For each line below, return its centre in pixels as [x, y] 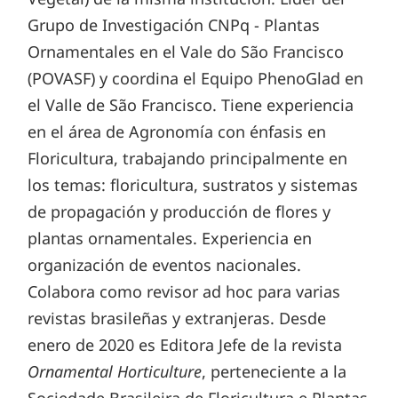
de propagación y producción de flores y [179, 211]
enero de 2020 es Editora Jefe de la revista [185, 344]
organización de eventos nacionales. [165, 264]
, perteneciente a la [275, 371]
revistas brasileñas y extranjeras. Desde [177, 318]
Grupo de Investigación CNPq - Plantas [174, 24]
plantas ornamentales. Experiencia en [170, 238]
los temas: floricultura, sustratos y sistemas [193, 184]
